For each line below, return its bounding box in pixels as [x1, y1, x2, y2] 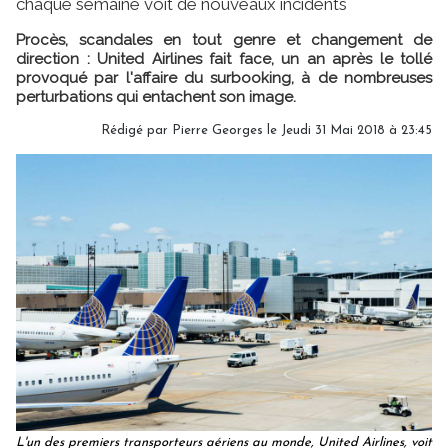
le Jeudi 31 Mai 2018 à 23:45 [263, 123, 432, 137]
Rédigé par [101, 123, 172, 137]
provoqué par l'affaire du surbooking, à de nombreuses [16, 68, 432, 87]
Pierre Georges [172, 123, 263, 137]
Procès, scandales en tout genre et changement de [16, 30, 432, 49]
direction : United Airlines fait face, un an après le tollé [16, 49, 432, 68]
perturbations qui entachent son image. [16, 87, 296, 106]
